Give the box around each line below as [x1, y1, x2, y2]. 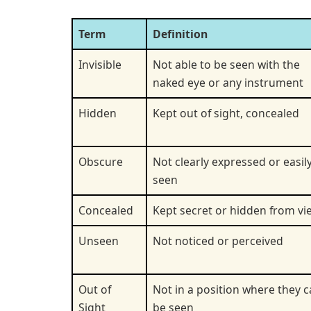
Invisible [78, 56, 121, 72]
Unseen [78, 233, 119, 249]
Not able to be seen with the [153, 56, 300, 72]
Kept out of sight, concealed [153, 105, 299, 121]
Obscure [78, 153, 123, 169]
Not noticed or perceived [153, 233, 283, 249]
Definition [153, 26, 208, 42]
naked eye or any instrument [153, 74, 303, 90]
